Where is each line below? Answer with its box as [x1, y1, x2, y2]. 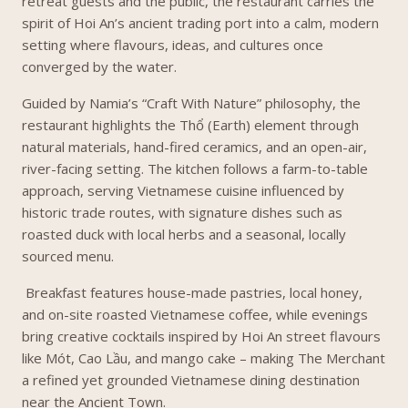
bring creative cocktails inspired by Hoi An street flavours [22, 327, 381, 345]
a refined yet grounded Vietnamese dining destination [22, 371, 360, 389]
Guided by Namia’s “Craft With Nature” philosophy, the [22, 94, 361, 112]
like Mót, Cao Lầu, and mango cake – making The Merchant [22, 349, 385, 367]
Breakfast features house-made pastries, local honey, [25, 283, 362, 301]
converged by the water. [22, 57, 177, 76]
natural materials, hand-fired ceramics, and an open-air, [22, 138, 367, 156]
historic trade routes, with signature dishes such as [22, 203, 342, 221]
